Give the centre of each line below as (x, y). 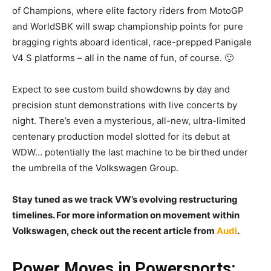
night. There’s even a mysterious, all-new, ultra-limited (129, 121)
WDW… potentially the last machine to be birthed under (130, 152)
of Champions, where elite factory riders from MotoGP (128, 11)
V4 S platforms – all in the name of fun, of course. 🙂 (123, 58)
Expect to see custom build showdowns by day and (121, 90)
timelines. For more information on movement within (126, 215)
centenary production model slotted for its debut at (121, 137)
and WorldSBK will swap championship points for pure (128, 27)
